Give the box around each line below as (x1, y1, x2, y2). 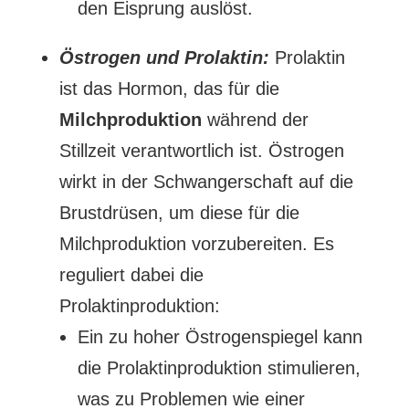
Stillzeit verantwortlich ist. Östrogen (58, 141, 344, 161)
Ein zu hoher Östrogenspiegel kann (77, 327, 362, 347)
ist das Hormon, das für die (58, 79, 279, 99)
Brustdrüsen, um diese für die (58, 203, 299, 223)
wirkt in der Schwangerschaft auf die (58, 172, 353, 192)
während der (201, 110, 309, 130)
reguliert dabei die (58, 265, 204, 285)
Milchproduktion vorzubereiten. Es (58, 234, 334, 254)
